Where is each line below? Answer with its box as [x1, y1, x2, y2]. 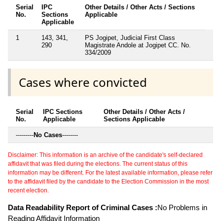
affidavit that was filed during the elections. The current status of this [8, 160, 187, 168]
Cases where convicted [19, 74, 147, 90]
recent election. [8, 187, 49, 194]
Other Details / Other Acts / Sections [85, 3, 195, 11]
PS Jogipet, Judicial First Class [85, 34, 175, 41]
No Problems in [157, 203, 207, 212]
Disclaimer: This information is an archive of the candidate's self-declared [8, 151, 203, 159]
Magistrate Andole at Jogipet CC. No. [85, 41, 191, 49]
